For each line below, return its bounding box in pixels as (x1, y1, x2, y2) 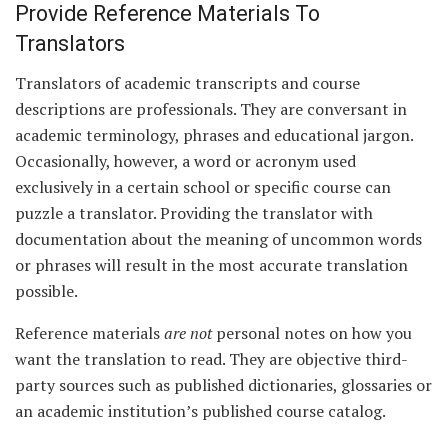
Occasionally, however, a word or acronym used (15, 150, 356, 173)
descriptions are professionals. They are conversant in (15, 98, 407, 121)
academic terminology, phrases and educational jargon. (15, 124, 413, 147)
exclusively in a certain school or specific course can (15, 176, 391, 199)
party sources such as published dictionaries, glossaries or (15, 374, 432, 397)
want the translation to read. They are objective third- (15, 348, 408, 371)
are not (164, 322, 212, 345)
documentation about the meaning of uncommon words (15, 228, 422, 251)
